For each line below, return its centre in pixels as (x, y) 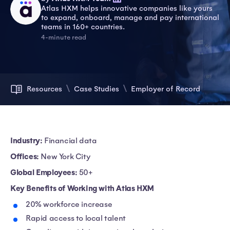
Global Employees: (45, 172)
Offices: (26, 157)
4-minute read (64, 37)
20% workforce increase (70, 204)
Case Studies (97, 89)
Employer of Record (166, 89)
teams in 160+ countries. (83, 27)
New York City (67, 157)
